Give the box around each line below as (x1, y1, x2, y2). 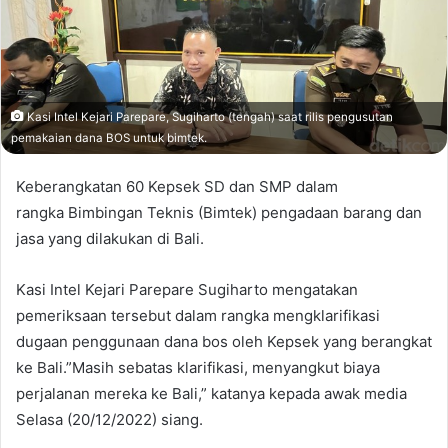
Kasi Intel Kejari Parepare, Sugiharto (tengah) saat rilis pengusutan (24, 109, 393, 124)
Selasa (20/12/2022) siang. (16, 409, 203, 429)
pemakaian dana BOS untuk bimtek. (11, 130, 207, 145)
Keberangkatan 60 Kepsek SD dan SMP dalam (16, 176, 338, 196)
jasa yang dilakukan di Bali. (16, 228, 204, 248)
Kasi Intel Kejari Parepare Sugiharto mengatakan (16, 279, 358, 299)
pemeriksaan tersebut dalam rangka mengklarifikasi (16, 305, 380, 325)
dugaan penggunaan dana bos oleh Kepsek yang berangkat (16, 331, 432, 351)
